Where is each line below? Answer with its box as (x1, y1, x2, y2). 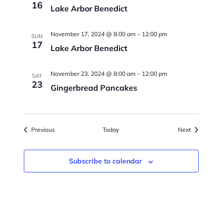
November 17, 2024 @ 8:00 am (50, 30, 136, 38)
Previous (31, 126, 55, 133)
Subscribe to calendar (69, 157, 142, 166)
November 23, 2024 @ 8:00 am (50, 70, 136, 77)
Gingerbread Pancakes (50, 83, 137, 93)
